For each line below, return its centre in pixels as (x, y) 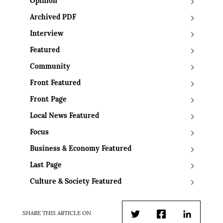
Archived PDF (53, 18)
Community (50, 67)
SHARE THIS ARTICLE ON (57, 214)
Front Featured (55, 84)
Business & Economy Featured (81, 149)
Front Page (48, 100)
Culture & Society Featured (76, 182)
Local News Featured (64, 116)
